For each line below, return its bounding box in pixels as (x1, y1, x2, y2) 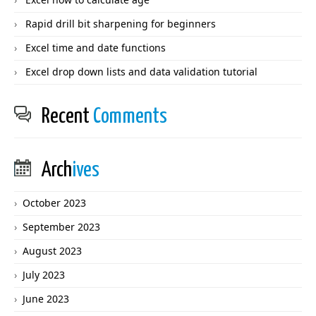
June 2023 (23, 292, 69, 306)
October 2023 (23, 196, 86, 210)
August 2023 (23, 244, 82, 258)
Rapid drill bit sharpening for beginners (25, 17, 216, 31)
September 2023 (23, 220, 100, 234)
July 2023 (23, 268, 65, 282)
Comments (93, 106, 167, 128)
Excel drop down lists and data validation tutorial (25, 65, 257, 79)
